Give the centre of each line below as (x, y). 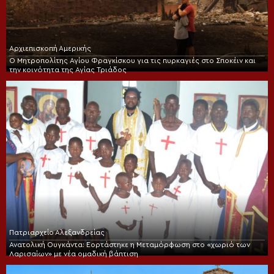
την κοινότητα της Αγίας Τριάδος (68, 70)
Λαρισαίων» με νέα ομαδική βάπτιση (74, 254)
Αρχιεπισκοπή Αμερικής (50, 49)
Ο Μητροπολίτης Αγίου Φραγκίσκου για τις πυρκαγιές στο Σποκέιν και (132, 61)
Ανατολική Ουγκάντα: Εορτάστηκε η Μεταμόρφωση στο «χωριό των (130, 244)
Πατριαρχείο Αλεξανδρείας (57, 232)
